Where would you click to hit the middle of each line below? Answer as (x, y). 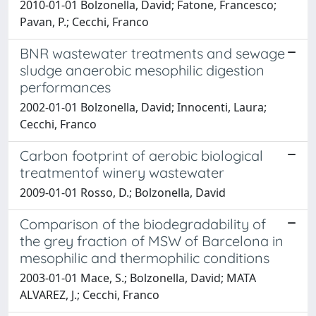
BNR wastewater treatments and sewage (152, 53)
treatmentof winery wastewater (122, 172)
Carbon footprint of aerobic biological (141, 155)
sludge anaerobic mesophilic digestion (142, 70)
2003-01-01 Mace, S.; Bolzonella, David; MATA (138, 278)
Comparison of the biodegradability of (143, 224)
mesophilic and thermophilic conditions (145, 257)
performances (65, 87)
